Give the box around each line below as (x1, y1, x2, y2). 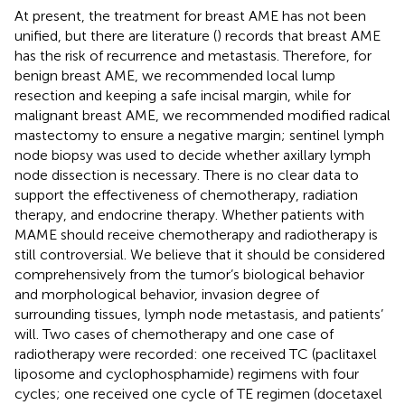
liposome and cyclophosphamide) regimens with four (14, 364, 359, 382)
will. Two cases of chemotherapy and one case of (14, 325, 334, 343)
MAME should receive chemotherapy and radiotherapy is (14, 225, 378, 243)
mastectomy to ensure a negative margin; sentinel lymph (14, 126, 384, 144)
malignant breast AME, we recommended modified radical (14, 106, 391, 124)
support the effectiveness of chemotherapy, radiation (14, 185, 358, 203)
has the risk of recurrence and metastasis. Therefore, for (14, 46, 372, 64)
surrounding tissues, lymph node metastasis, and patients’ (14, 305, 383, 323)
